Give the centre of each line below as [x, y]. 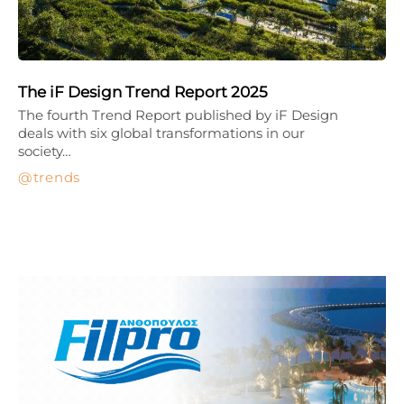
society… [45, 151]
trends [56, 177]
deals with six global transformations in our [161, 133]
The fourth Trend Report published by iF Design [178, 115]
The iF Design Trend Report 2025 [143, 92]
